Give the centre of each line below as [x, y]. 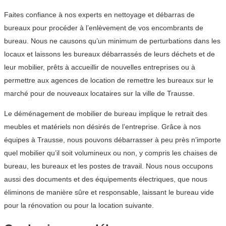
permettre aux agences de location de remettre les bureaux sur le [109, 80]
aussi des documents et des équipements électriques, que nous [106, 179]
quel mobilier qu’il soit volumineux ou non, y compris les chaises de [111, 153]
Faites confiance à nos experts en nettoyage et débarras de [99, 15]
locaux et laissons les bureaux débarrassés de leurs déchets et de [109, 54]
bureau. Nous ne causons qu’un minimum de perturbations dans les [112, 41]
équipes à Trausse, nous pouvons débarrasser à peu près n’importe [112, 140]
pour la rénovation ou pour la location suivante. [79, 206]
